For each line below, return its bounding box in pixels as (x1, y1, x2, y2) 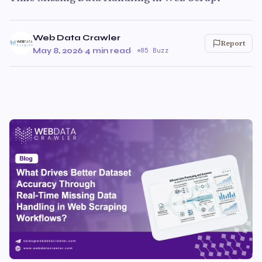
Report (221, 39, 245, 48)
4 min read (85, 46, 131, 56)
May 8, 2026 (33, 46, 83, 56)
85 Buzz (140, 46, 169, 54)
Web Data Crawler (33, 33, 120, 43)
